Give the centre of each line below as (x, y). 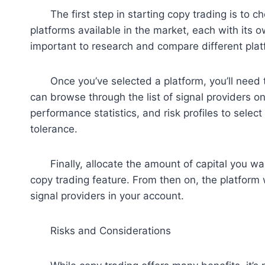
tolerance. (54, 129)
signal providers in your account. (107, 196)
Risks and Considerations (101, 231)
